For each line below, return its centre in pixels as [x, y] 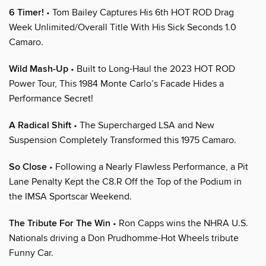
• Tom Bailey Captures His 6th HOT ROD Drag [139, 12]
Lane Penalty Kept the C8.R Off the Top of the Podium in [125, 181]
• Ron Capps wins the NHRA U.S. [179, 223]
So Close [28, 167]
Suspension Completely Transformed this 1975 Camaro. [123, 140]
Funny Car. [31, 253]
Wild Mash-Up [39, 69]
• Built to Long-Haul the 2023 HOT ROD [152, 69]
